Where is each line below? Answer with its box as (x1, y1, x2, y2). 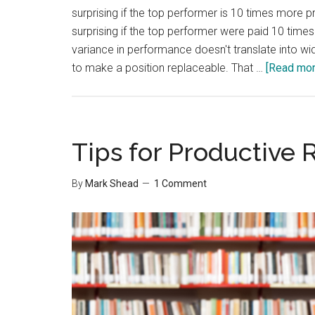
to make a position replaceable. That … (72, 61, 266, 75)
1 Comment (154, 178, 207, 189)
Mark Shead (85, 178, 139, 189)
